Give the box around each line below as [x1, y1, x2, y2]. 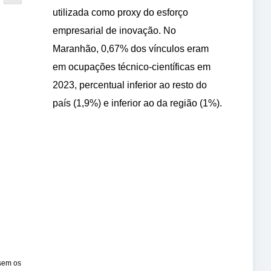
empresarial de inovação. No [53, 25, 176, 36]
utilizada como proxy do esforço [53, 7, 188, 18]
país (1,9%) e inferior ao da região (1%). [53, 98, 222, 108]
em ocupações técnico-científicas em [53, 62, 211, 72]
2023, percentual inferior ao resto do [53, 80, 207, 90]
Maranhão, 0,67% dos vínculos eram [53, 44, 209, 54]
